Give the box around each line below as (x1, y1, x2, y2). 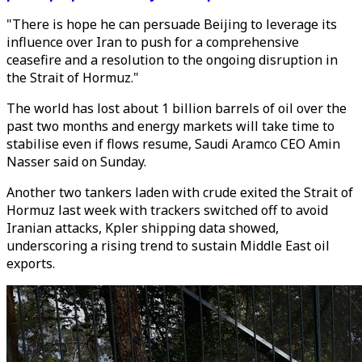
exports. (6, 255, 55, 272)
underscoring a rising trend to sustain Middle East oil (6, 237, 330, 255)
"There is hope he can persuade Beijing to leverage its (6, 15, 337, 33)
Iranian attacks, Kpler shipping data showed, (6, 219, 279, 237)
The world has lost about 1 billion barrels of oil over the (6, 99, 347, 117)
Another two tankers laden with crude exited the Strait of (6, 183, 353, 201)
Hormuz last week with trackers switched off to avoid (6, 201, 328, 219)
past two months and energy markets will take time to (6, 117, 335, 135)
